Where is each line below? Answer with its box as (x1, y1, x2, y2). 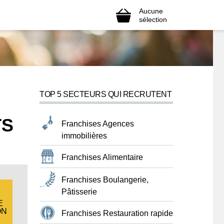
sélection (139, 15, 167, 23)
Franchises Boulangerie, (61, 175, 148, 184)
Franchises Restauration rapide (61, 209, 173, 217)
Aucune (139, 6, 163, 15)
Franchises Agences (61, 119, 134, 128)
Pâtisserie (61, 187, 97, 196)
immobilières (61, 131, 107, 140)
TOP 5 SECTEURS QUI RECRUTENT (39, 90, 171, 98)
